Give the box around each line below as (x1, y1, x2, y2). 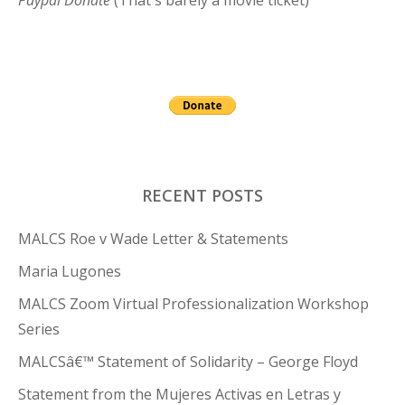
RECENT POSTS (142, 184, 263, 207)
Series (18, 319, 60, 340)
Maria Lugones (18, 261, 121, 282)
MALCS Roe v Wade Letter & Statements (18, 229, 288, 250)
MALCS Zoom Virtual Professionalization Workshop (18, 294, 369, 315)
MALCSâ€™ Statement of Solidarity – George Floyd (18, 352, 358, 372)
